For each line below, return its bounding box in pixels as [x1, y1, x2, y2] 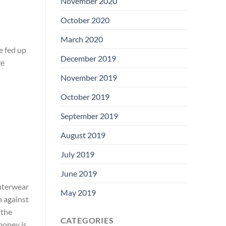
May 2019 [60, 187, 96, 197]
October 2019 [60, 91, 109, 101]
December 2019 [60, 53, 116, 63]
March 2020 [60, 34, 103, 44]
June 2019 [60, 168, 97, 178]
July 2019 [60, 149, 94, 159]
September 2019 [60, 110, 118, 121]
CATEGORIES [60, 215, 114, 225]
